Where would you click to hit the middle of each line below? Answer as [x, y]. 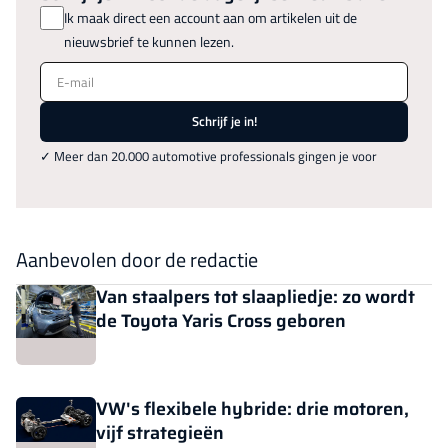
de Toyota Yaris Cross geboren [221, 320]
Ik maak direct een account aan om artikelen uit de [210, 17]
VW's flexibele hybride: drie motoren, [252, 408]
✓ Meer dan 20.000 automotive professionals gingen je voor [208, 155]
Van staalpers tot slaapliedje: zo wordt [255, 296]
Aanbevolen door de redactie [137, 259]
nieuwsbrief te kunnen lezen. [149, 41]
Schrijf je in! [224, 121]
